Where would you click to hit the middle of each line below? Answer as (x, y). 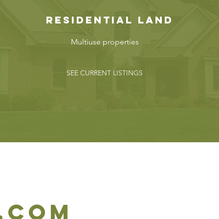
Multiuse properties (105, 42)
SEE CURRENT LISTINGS (105, 73)
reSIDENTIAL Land (109, 20)
